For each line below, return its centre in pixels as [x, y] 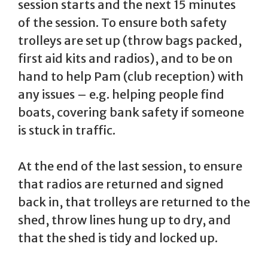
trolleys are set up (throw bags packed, [130, 41]
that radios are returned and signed [121, 184]
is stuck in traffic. [67, 130]
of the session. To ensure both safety [122, 23]
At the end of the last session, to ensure [130, 166]
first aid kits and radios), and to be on [125, 59]
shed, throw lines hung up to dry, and [124, 220]
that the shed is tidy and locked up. [118, 238]
